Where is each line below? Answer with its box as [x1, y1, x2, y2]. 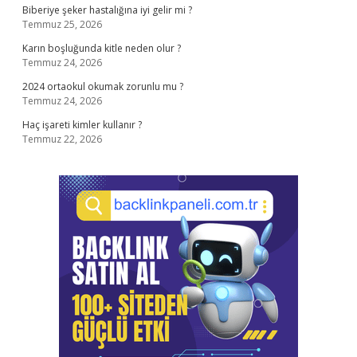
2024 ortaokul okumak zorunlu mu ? [22, 80, 183, 93]
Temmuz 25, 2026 [22, 18, 102, 31]
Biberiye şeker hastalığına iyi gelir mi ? [22, 3, 192, 17]
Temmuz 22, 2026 [22, 132, 102, 146]
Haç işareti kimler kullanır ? [22, 118, 142, 131]
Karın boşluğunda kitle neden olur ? [22, 41, 181, 55]
